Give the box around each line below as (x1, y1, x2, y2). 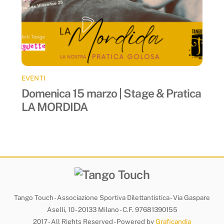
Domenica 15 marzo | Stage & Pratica (21, 86, 201, 100)
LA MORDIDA (21, 100, 88, 114)
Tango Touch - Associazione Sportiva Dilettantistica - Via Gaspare (14, 193, 210, 201)
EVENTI (21, 73, 46, 82)
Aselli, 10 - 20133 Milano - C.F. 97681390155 (46, 205, 177, 213)
